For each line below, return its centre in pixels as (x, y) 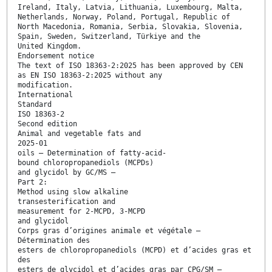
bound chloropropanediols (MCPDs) (86, 162)
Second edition (47, 124)
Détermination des (54, 240)
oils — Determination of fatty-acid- (92, 153)
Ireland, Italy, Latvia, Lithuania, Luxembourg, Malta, (130, 7)
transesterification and (66, 201)
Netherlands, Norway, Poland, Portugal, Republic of (124, 17)
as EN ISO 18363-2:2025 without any (90, 75)
